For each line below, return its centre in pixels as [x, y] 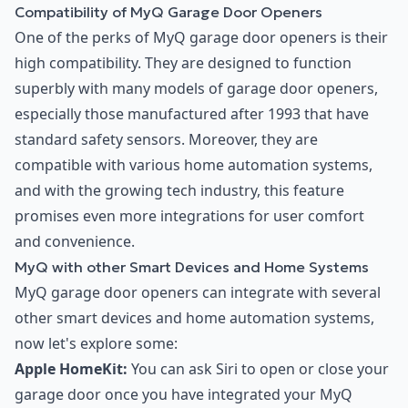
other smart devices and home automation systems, [194, 318]
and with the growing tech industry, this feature [179, 191]
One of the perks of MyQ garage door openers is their [201, 38]
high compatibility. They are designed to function [183, 63]
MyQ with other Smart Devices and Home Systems [192, 267]
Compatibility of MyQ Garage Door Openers [168, 12]
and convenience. [75, 242]
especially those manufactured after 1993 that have [192, 114]
